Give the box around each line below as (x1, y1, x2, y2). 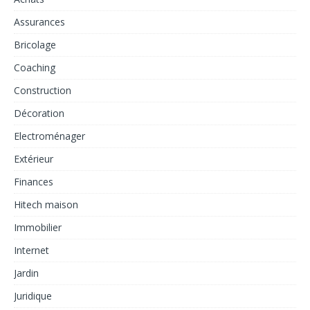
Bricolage (14, 37, 56, 51)
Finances (14, 174, 53, 188)
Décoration (14, 106, 64, 120)
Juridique (14, 289, 52, 302)
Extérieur (14, 152, 53, 165)
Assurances (14, 15, 65, 28)
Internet (14, 243, 49, 257)
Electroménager (14, 129, 85, 143)
